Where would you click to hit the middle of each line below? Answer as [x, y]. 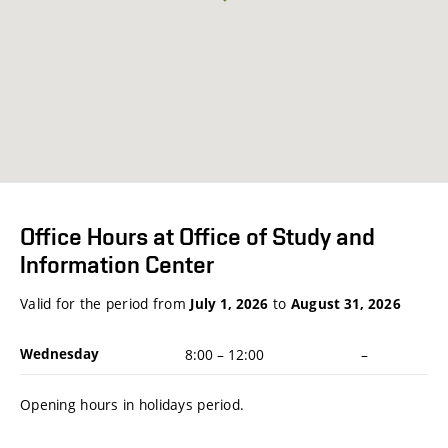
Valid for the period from [105, 304]
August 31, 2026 [345, 304]
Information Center [117, 265]
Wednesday [59, 353]
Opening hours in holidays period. [132, 405]
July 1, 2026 [229, 304]
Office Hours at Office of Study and [197, 237]
